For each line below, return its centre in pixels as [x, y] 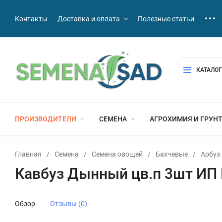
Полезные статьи [166, 19]
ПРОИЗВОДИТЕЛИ [46, 119]
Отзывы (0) [69, 203]
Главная [28, 154]
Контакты [31, 19]
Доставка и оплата [89, 19]
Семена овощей [117, 154]
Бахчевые [172, 154]
